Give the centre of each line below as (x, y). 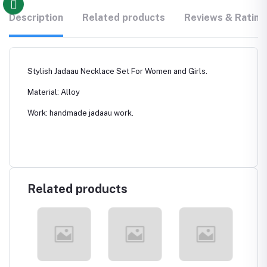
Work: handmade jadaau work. (80, 113)
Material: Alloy (54, 92)
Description (36, 17)
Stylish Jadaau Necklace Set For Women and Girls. (117, 71)
